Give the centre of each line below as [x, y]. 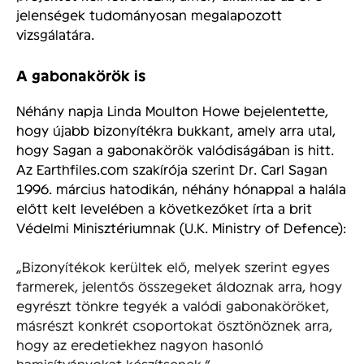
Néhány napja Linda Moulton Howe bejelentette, [172, 110]
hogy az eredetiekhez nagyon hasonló [140, 344]
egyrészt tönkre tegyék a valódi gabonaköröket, [173, 305]
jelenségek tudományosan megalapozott [149, 14]
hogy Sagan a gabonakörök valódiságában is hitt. [175, 149]
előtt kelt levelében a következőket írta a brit [164, 208]
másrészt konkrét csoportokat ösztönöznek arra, [174, 325]
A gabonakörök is [81, 75]
